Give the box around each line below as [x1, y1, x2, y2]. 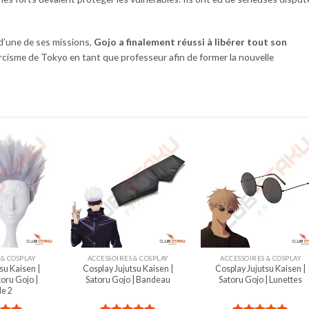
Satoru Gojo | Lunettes [219, 275, 303, 286]
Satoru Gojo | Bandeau [85, 275, 170, 286]
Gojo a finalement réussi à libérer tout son [94, 36, 287, 48]
